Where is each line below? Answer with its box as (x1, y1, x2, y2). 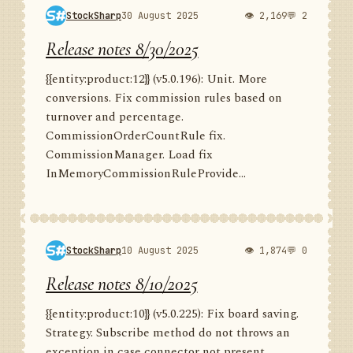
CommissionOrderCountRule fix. (46, 127, 225, 145)
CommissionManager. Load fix (46, 146, 213, 164)
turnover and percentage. (46, 108, 184, 126)
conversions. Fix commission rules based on (46, 89, 282, 107)
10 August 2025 (121, 243, 199, 257)
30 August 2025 (121, 9, 199, 22)
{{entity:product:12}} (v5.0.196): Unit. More (46, 70, 267, 88)
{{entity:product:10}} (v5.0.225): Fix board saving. (46, 305, 299, 323)
